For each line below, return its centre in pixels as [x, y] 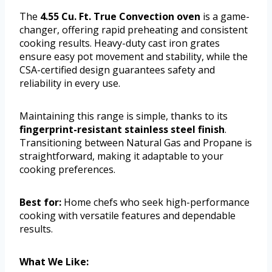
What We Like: [54, 261]
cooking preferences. [67, 169]
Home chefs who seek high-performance [155, 202]
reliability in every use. [70, 83]
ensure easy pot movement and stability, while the [134, 56]
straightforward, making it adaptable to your [121, 156]
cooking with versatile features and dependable [127, 215]
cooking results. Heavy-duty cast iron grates [120, 43]
